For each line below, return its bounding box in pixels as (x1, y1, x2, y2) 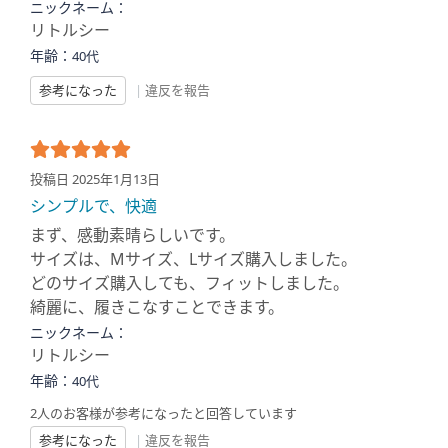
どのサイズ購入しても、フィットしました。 (30, 272, 349, 294)
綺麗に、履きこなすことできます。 (30, 296, 284, 318)
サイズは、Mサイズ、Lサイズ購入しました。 (30, 248, 357, 270)
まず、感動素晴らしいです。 (30, 224, 235, 246)
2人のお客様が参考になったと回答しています (30, 404, 297, 422)
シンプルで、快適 (30, 195, 157, 217)
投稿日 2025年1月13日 (30, 170, 160, 188)
